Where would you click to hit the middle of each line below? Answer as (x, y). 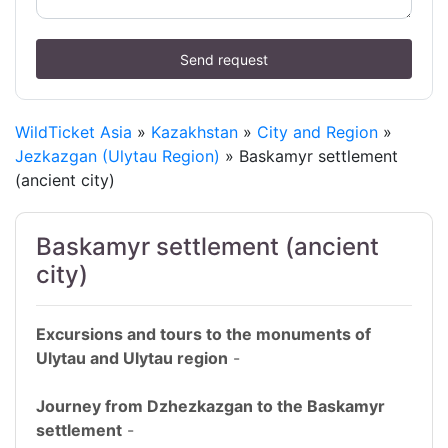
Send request (224, 59)
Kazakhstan (194, 132)
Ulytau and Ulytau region (132, 358)
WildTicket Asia (73, 132)
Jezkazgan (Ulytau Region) (117, 156)
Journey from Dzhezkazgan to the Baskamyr (210, 406)
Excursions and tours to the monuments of (203, 334)
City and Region (317, 132)
